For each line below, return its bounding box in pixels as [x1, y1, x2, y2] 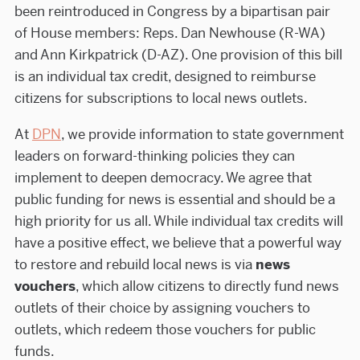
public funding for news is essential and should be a [14, 190, 335, 208]
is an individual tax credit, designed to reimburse [14, 67, 316, 85]
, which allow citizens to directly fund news [75, 276, 339, 295]
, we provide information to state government [60, 125, 344, 143]
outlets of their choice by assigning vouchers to [14, 298, 310, 317]
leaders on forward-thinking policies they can [14, 146, 295, 165]
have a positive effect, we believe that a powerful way [14, 233, 342, 252]
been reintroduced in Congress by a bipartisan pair [14, 2, 330, 20]
